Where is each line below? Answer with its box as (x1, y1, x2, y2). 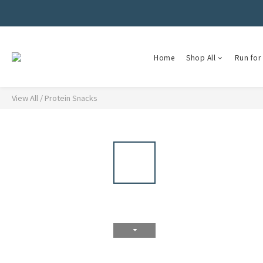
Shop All (186, 52, 215, 62)
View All (12, 92, 38, 103)
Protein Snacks (45, 92, 97, 103)
